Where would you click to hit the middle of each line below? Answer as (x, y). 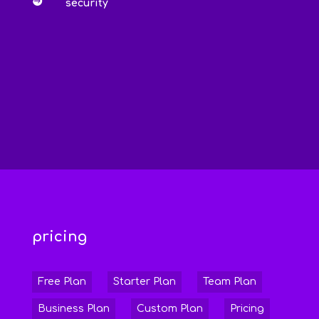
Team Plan (229, 282)
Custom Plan (169, 309)
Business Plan (73, 309)
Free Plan (62, 282)
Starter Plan (144, 282)
